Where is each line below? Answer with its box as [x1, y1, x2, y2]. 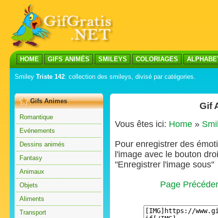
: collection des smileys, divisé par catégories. [65, 73, 196, 80]
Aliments [19, 195, 44, 202]
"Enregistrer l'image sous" [115, 160, 214, 169]
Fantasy [19, 154, 42, 162]
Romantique [19, 113, 53, 121]
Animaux [19, 168, 44, 175]
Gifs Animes [30, 97, 67, 105]
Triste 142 [36, 73, 65, 80]
